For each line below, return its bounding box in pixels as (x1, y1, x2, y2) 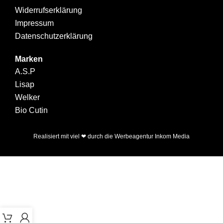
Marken (15, 54, 43, 63)
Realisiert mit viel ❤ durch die (33, 132, 114, 140)
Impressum (15, 18, 54, 27)
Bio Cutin (15, 106, 48, 114)
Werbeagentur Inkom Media (114, 132, 190, 140)
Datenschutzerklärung (15, 31, 93, 40)
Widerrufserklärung (15, 5, 82, 14)
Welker (15, 93, 40, 102)
